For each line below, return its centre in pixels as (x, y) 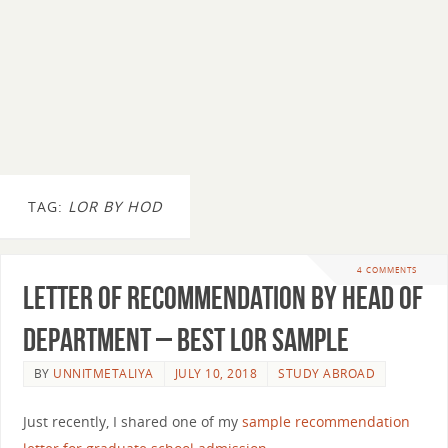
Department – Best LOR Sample (185, 339)
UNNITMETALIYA (103, 373)
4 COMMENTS (387, 270)
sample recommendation (325, 421)
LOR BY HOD (115, 206)
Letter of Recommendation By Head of (222, 297)
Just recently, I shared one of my (132, 421)
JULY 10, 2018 (216, 373)
